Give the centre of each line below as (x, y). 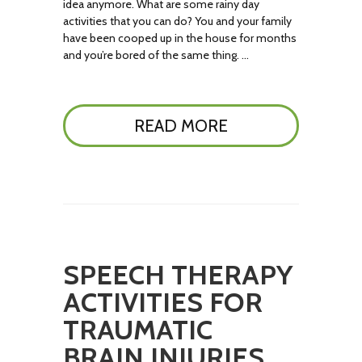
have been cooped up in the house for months (180, 38)
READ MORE (181, 126)
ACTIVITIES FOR (163, 302)
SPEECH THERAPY (178, 275)
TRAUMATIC (138, 330)
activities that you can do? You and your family (178, 21)
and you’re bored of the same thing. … (156, 55)
